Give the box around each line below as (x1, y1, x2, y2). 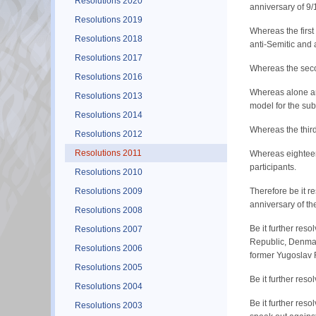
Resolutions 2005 (75, 262, 142, 272)
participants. (250, 162, 296, 173)
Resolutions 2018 (75, 33, 142, 44)
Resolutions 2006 (75, 243, 142, 253)
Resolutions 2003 (75, 300, 142, 310)
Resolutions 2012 (75, 128, 142, 139)
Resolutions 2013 (75, 90, 142, 101)
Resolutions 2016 (75, 71, 142, 82)
